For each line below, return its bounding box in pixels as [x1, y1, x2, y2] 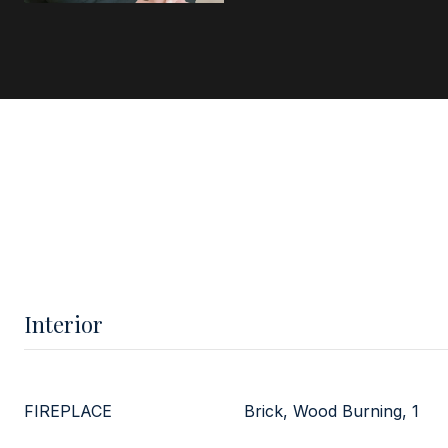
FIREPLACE [24, 401, 112, 421]
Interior [24, 309, 103, 339]
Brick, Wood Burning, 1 [244, 401, 419, 421]
